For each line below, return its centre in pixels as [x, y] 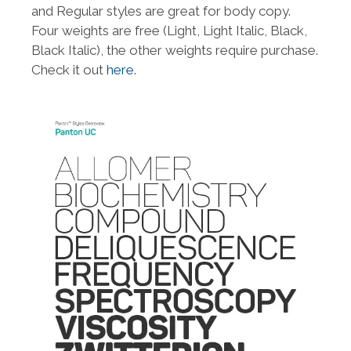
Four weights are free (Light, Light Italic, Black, [169, 31]
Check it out [69, 70]
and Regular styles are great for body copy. [161, 11]
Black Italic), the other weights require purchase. [175, 51]
